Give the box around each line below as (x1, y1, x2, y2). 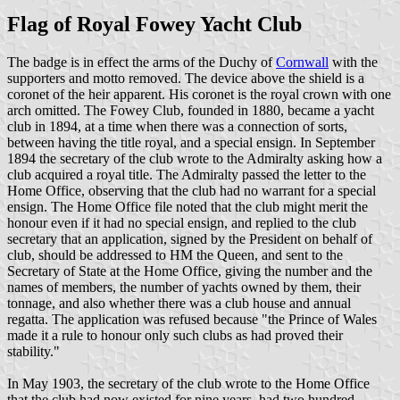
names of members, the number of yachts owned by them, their (7, 279, 361, 296)
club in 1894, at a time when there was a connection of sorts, (7, 119, 347, 135)
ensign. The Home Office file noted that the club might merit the (7, 199, 368, 215)
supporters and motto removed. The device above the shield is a (7, 71, 364, 87)
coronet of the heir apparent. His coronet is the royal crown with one (7, 87, 391, 103)
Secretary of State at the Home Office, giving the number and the (7, 263, 372, 279)
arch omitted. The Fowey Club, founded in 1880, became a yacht (7, 103, 374, 119)
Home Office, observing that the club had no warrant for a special (7, 183, 376, 199)
